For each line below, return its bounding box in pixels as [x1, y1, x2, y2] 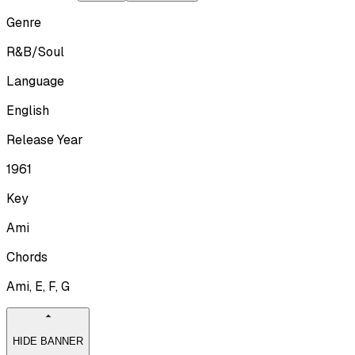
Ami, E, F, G [6, 277, 70, 295]
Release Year [6, 131, 83, 148]
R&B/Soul [6, 43, 64, 60]
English [6, 101, 49, 119]
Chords [6, 248, 48, 265]
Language [6, 72, 64, 90]
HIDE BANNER [13, 335, 83, 348]
